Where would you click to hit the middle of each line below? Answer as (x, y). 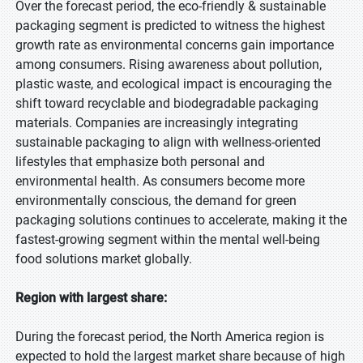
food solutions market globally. (104, 259)
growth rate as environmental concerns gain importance (175, 45)
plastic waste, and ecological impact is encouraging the (173, 84)
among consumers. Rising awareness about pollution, (169, 64)
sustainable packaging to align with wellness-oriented (168, 142)
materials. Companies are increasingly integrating (157, 123)
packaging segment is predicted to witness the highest (170, 26)
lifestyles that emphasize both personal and (140, 162)
